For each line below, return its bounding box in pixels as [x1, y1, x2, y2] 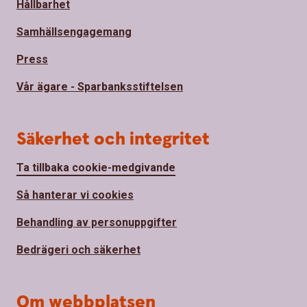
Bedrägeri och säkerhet [16, 243, 140, 256]
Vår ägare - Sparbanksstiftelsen [16, 79, 183, 93]
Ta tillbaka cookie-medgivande [16, 160, 175, 174]
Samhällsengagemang [16, 25, 132, 38]
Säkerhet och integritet [16, 127, 210, 151]
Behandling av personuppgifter [16, 215, 177, 229]
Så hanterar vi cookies [16, 188, 134, 201]
